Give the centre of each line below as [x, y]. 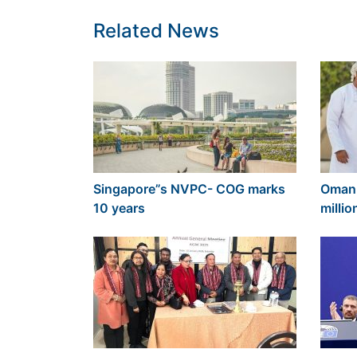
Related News [156, 31]
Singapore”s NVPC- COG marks [189, 189]
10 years [119, 208]
